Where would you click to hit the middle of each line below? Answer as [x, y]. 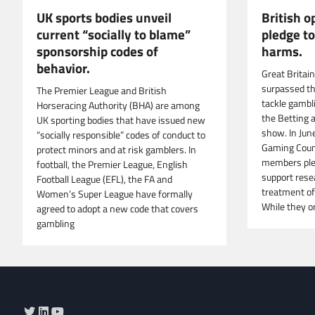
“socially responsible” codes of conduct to [121, 135]
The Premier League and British [102, 90]
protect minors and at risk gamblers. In [116, 149]
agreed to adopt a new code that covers [117, 208]
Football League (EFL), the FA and [104, 179]
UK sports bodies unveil [104, 17]
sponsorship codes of [97, 51]
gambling [56, 223]
